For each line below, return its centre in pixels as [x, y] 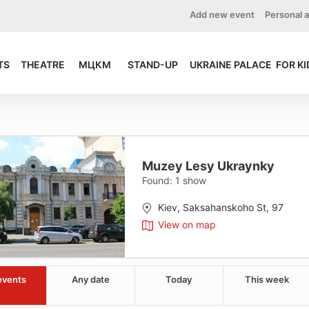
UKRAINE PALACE [231, 64]
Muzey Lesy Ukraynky [208, 166]
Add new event [222, 14]
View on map [187, 225]
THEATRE [43, 64]
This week [267, 279]
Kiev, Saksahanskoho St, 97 [221, 207]
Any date [90, 279]
